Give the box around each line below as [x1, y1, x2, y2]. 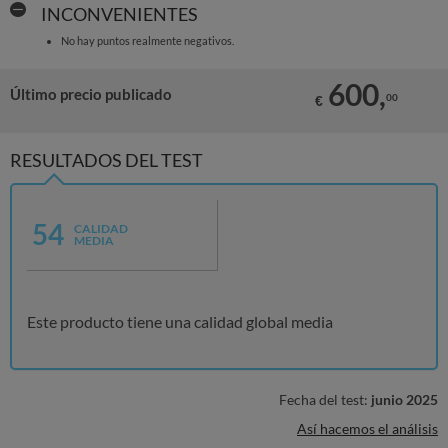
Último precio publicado [10, 85, 172, 103]
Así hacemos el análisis [297, 420, 438, 437]
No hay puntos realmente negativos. [60, 34, 234, 47]
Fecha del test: [279, 391, 371, 408]
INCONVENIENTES [40, 3, 198, 25]
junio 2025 [371, 391, 438, 408]
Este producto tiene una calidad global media [27, 312, 333, 331]
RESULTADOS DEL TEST [10, 149, 203, 171]
